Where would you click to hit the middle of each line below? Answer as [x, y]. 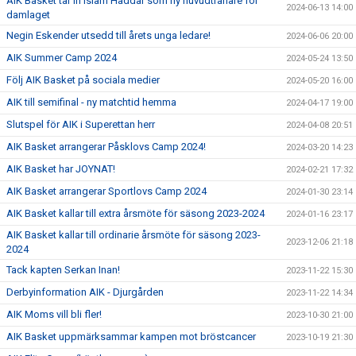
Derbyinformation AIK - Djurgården [85, 292]
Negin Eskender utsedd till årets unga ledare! [108, 35]
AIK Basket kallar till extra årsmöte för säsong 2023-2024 [135, 213]
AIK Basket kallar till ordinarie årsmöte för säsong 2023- [133, 235]
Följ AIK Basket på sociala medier [83, 80]
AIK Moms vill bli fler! [54, 314]
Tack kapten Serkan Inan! [63, 270]
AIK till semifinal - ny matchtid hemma [91, 102]
